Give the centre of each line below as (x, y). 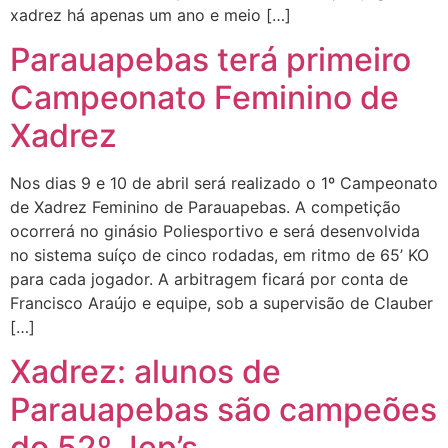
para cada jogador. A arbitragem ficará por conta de (209, 278)
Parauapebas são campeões (223, 410)
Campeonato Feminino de (204, 97)
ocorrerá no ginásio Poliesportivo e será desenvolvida (215, 230)
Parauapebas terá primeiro (210, 59)
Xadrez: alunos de (145, 372)
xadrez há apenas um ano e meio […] (150, 14)
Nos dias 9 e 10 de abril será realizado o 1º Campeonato (224, 182)
